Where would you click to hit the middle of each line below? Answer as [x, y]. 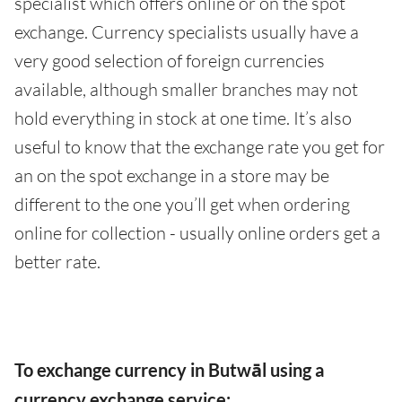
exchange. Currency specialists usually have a [187, 32]
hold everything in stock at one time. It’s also [183, 118]
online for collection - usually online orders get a [197, 233]
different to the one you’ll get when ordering [182, 204]
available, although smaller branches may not [186, 89]
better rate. [57, 262]
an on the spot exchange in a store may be [172, 175]
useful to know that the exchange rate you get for [200, 147]
